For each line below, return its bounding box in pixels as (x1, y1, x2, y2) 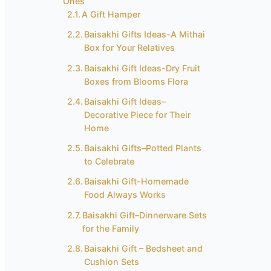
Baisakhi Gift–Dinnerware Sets (82, 209, 207, 220)
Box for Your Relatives (84, 42, 175, 53)
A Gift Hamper (82, 9, 141, 19)
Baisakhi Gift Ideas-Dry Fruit (84, 62, 201, 73)
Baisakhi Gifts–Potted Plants (84, 143, 202, 153)
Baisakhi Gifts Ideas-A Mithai (84, 29, 206, 40)
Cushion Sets (84, 256, 140, 267)
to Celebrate (84, 156, 135, 166)
